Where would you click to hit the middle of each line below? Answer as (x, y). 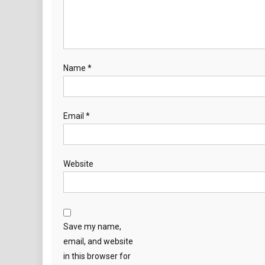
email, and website (98, 241)
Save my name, (92, 227)
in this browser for (97, 256)
